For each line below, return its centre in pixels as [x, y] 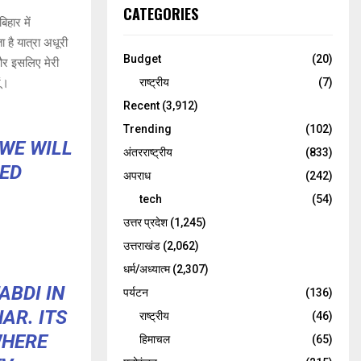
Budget [142, 59]
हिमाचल [155, 339]
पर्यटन [136, 293]
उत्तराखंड [142, 246]
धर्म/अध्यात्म [147, 269]
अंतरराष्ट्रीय [148, 152]
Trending [147, 129]
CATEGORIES [161, 14]
